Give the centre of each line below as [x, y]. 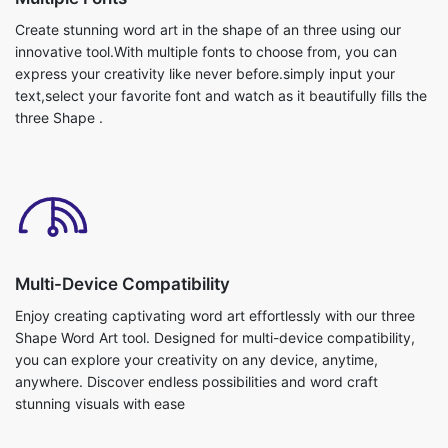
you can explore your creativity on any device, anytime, [196, 360]
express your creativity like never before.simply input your [205, 74]
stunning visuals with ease [100, 404]
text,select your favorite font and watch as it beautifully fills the [221, 96]
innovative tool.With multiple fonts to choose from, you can [206, 52]
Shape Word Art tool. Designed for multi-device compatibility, [215, 338]
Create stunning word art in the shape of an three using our [208, 30]
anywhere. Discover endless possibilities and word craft [196, 382]
